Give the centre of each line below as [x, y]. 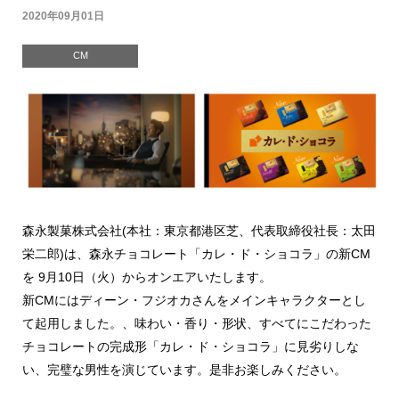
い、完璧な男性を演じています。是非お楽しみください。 [184, 369]
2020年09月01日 [63, 16]
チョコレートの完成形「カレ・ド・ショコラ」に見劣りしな [191, 346]
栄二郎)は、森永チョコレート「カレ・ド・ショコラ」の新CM [196, 253]
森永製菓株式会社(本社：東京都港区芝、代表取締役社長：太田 [199, 230]
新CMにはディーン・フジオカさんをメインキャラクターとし [194, 300]
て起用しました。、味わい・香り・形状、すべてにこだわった [197, 323]
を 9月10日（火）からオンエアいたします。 [147, 277]
